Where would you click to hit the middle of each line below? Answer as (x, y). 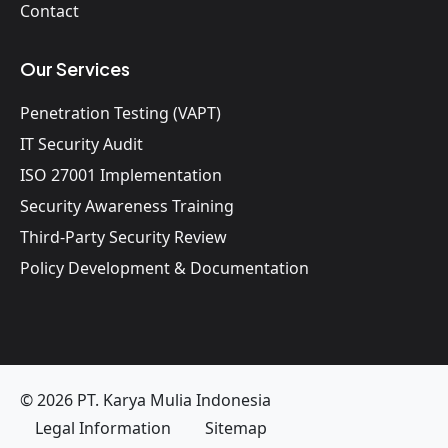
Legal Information (103, 428)
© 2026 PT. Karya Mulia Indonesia (145, 400)
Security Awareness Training (127, 206)
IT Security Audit (81, 144)
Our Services (75, 69)
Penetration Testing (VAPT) (120, 113)
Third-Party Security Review (123, 237)
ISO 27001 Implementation (121, 175)
